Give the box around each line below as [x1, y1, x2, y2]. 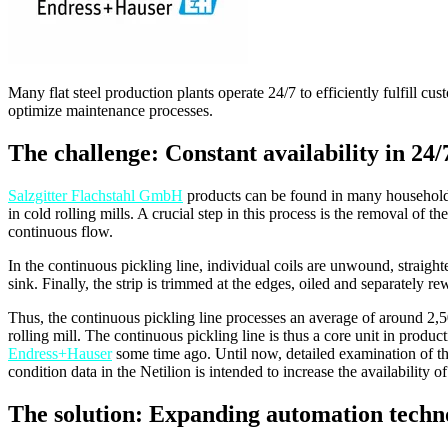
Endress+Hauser [8, 344, 112, 362]
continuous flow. [8, 222, 113, 240]
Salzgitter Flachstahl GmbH [8, 186, 183, 204]
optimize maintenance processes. [8, 101, 213, 119]
